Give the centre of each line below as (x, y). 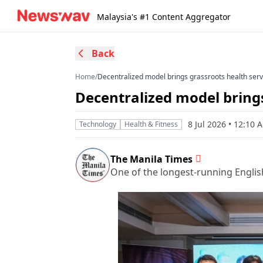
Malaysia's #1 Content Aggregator (164, 17)
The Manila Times (151, 159)
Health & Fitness (151, 124)
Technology (98, 124)
